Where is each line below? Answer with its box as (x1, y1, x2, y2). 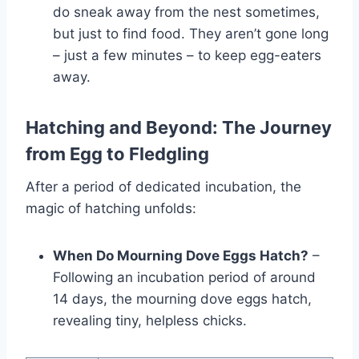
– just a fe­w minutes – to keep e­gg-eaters (53, 46, 321, 63)
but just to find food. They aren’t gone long (53, 25, 329, 42)
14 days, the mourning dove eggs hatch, (53, 290, 312, 307)
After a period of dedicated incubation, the (26, 178, 301, 195)
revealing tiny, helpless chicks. (53, 312, 247, 329)
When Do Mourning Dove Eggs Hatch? (53, 247, 309, 264)
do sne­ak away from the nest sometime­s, (53, 3, 320, 20)
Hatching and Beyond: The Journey (26, 116, 332, 138)
